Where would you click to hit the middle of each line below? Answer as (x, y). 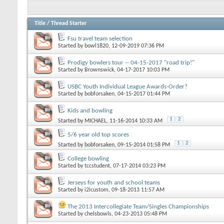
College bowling (88, 158)
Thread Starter (69, 23)
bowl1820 (96, 46)
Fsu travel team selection (100, 38)
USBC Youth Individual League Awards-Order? (127, 86)
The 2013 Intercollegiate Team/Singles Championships (138, 206)
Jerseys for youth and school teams (114, 182)
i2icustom (96, 190)
